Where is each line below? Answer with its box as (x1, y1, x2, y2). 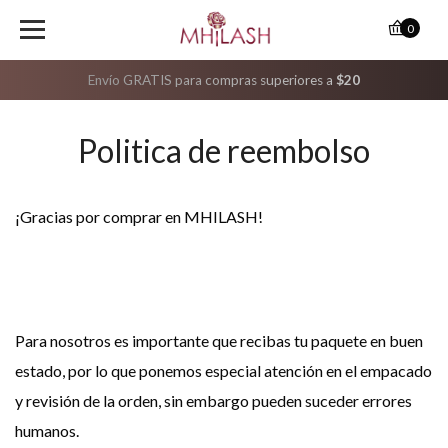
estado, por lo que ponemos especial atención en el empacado (15, 361, 432, 380)
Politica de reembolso (78, 131, 370, 170)
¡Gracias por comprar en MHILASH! (15, 207, 263, 226)
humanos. (15, 421, 79, 440)
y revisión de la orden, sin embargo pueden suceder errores (15, 391, 412, 410)
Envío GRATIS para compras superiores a (88, 72, 336, 88)
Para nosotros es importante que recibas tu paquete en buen (15, 331, 423, 350)
